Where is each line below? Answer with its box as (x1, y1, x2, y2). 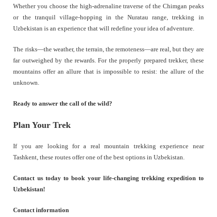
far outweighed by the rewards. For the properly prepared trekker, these (13, 57, 204, 64)
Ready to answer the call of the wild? (13, 100, 113, 108)
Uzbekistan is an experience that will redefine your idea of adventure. (13, 25, 195, 32)
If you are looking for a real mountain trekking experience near (13, 143, 204, 150)
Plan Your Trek (13, 120, 71, 130)
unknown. (13, 79, 40, 87)
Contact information (13, 207, 69, 214)
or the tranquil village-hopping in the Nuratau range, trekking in (13, 14, 204, 21)
